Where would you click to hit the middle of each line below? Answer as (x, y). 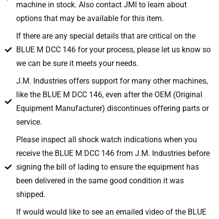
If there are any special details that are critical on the (106, 36)
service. (29, 122)
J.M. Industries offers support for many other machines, (112, 81)
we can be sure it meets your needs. (77, 63)
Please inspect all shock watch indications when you (106, 139)
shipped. (31, 194)
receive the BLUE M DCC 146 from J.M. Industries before (113, 153)
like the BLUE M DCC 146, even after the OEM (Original (109, 94)
